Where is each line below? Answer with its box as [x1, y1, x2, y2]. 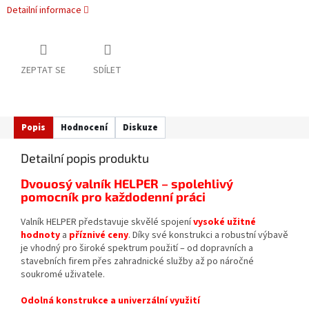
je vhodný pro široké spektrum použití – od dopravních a [21, 241, 253, 256]
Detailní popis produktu [21, 150, 149, 166]
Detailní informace [7, 3, 81, 18]
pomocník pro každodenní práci [21, 189, 206, 205]
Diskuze [123, 121, 158, 134]
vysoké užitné [193, 215, 256, 230]
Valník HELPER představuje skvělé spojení [21, 215, 193, 230]
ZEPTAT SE [21, 63, 66, 78]
